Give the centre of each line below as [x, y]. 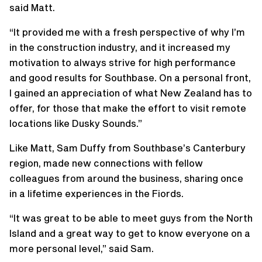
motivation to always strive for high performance [123, 62]
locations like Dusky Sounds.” [76, 123]
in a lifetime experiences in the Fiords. [96, 193]
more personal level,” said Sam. [82, 248]
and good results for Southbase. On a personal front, [130, 77]
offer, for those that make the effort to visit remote [128, 108]
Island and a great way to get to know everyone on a [130, 233]
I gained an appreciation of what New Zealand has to [131, 92]
